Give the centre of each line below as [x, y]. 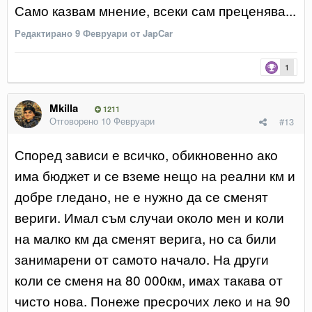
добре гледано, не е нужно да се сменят [141, 196]
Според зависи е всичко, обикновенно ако [146, 154]
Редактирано [45, 33]
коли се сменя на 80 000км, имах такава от [149, 279]
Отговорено [75, 120]
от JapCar [150, 33]
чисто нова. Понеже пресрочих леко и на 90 [153, 300]
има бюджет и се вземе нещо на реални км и [155, 175]
